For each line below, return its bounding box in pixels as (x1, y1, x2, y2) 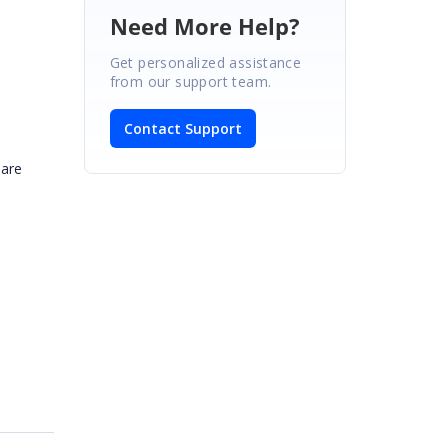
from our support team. (109, 71, 272, 91)
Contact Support (123, 118, 242, 138)
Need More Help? (109, 10, 300, 41)
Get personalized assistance (109, 52, 302, 72)
